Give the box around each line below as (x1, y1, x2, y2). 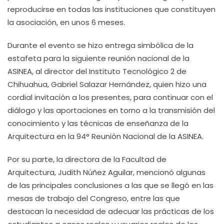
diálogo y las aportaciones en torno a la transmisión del (7, 105, 215, 115)
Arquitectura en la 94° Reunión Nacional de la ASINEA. (7, 131, 203, 141)
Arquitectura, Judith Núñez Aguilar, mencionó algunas (7, 167, 205, 177)
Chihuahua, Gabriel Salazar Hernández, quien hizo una (7, 79, 206, 89)
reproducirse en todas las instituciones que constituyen (7, 4, 215, 14)
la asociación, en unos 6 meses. (7, 17, 125, 27)
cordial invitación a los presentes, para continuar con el (7, 92, 213, 102)
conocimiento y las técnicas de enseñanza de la (7, 118, 188, 128)
